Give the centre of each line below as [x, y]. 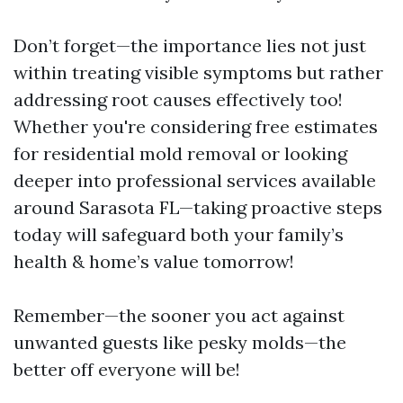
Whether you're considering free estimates [196, 127]
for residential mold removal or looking [180, 154]
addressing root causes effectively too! [178, 100]
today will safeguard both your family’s [179, 235]
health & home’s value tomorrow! [154, 262]
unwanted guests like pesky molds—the [180, 343]
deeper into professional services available [195, 181]
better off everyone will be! [127, 370]
